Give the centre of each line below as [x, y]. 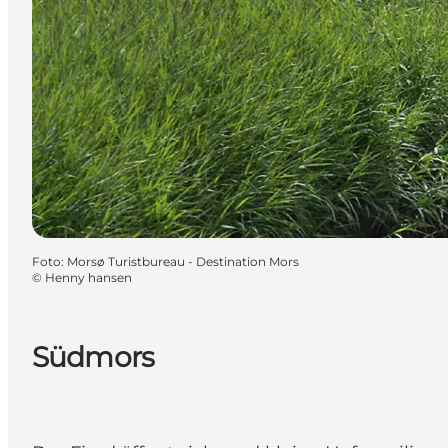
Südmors [93, 356]
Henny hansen [88, 277]
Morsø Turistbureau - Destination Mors [183, 261]
